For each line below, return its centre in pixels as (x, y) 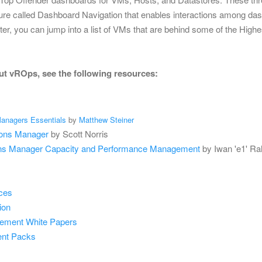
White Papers (50, 221)
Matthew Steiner (106, 119)
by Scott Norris (78, 133)
